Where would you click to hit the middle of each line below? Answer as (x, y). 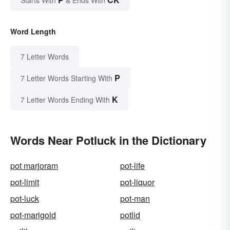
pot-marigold (33, 215)
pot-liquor (137, 182)
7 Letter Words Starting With (66, 78)
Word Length (33, 31)
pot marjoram (34, 165)
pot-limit (25, 182)
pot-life (132, 165)
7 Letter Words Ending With (65, 99)
